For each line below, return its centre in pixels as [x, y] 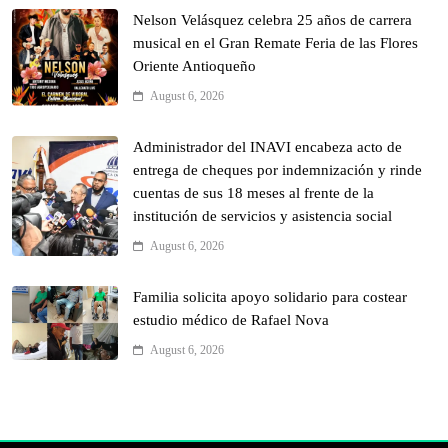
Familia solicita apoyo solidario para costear [270, 296]
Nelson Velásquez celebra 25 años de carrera [272, 19]
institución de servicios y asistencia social [262, 215]
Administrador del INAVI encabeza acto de [267, 146]
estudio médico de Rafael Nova [231, 319]
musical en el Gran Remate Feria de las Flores [275, 42]
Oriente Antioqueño [194, 65]
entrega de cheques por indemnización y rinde [277, 169]
